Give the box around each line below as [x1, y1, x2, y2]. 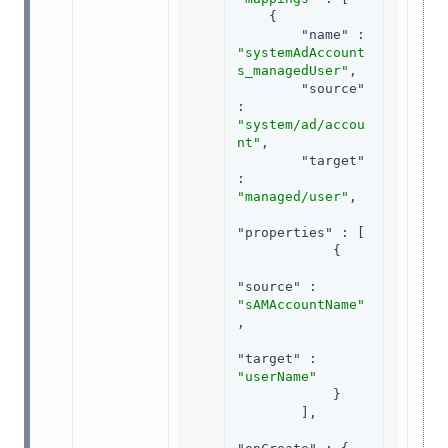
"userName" [237, 369, 317, 385]
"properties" [237, 225, 333, 241]
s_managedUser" [237, 63, 349, 79]
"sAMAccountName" [237, 297, 365, 313]
